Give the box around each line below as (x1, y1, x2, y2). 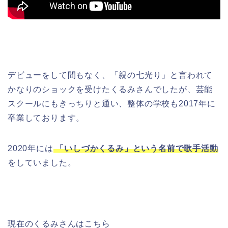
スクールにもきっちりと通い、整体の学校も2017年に (8, 99, 216, 108)
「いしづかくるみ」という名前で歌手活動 (53, 144, 218, 153)
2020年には (8, 144, 53, 153)
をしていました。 (8, 158, 76, 167)
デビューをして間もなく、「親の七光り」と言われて (8, 70, 213, 79)
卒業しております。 (8, 113, 85, 122)
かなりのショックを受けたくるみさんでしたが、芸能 (8, 84, 213, 94)
